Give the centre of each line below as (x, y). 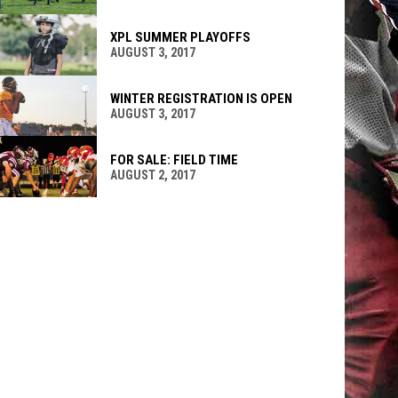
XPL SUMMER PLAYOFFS (180, 38)
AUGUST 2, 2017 (152, 175)
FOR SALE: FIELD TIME (174, 159)
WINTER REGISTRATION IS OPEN (201, 98)
